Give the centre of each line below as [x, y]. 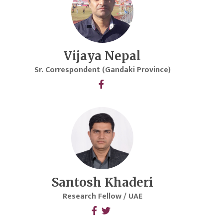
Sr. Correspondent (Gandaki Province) [102, 70]
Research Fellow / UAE [102, 197]
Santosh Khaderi [102, 183]
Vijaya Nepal [103, 56]
